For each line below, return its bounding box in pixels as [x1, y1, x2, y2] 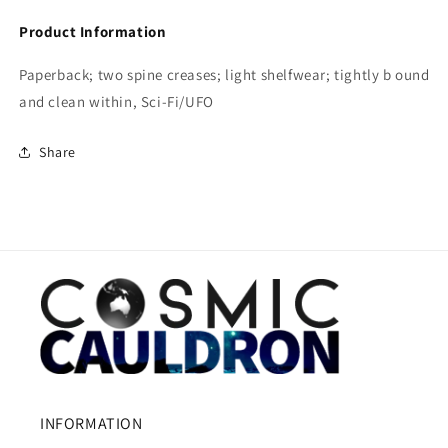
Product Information [19, 22, 167, 42]
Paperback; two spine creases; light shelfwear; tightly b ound [19, 65, 430, 85]
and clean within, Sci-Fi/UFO [19, 92, 214, 112]
